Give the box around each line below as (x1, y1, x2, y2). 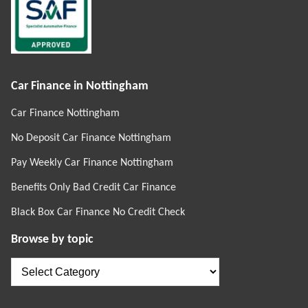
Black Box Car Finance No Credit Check (11, 206, 185, 218)
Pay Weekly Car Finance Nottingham (11, 157, 173, 168)
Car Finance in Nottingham (11, 79, 148, 93)
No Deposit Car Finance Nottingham (11, 132, 171, 144)
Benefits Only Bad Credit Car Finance (11, 181, 176, 193)
